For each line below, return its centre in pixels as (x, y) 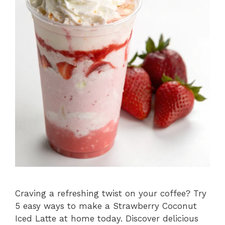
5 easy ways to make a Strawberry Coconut (106, 206)
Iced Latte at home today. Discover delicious (107, 219)
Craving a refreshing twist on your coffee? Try (111, 194)
